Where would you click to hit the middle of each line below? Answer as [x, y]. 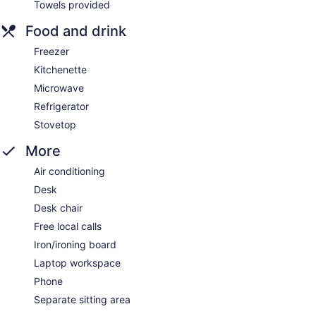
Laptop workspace [77, 263]
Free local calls [68, 226]
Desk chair [58, 208]
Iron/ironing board [75, 245]
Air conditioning [69, 171]
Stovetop [55, 125]
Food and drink [76, 31]
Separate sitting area [82, 300]
